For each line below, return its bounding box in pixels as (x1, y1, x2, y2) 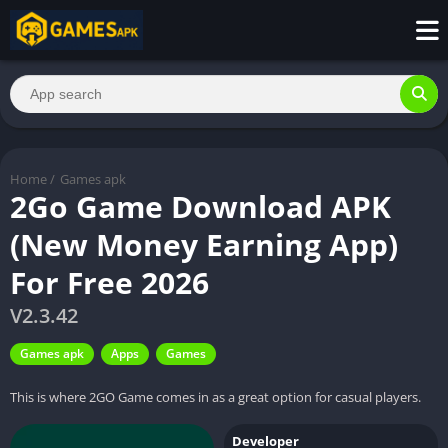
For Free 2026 (10, 261, 209, 303)
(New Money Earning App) (10, 223, 398, 265)
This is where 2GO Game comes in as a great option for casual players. (10, 387, 421, 406)
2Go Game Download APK (10, 185, 391, 227)
